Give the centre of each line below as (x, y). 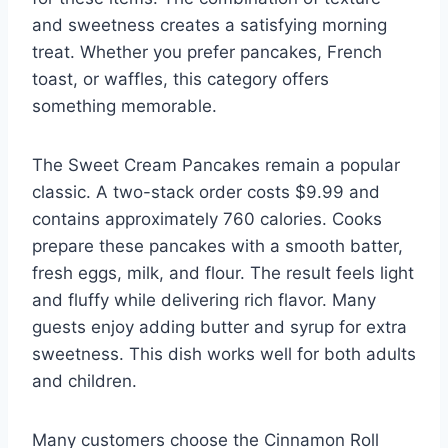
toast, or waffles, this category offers (180, 78)
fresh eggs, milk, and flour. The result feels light (223, 272)
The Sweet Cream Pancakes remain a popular (216, 164)
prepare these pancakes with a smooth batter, (217, 245)
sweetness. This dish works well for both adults (224, 353)
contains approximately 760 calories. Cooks (207, 218)
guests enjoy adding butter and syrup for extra (219, 326)
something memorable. (124, 105)
